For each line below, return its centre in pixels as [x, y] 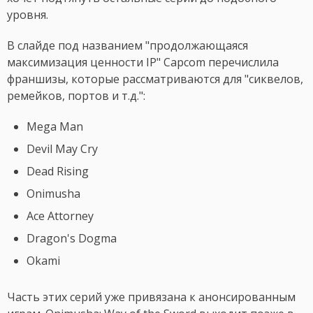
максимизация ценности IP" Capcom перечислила [143, 63]
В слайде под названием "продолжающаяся [128, 46]
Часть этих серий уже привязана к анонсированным [151, 297]
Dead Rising [58, 172]
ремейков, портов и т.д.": [76, 96]
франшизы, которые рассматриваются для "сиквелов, [155, 79]
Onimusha [53, 194]
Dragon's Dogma [72, 239]
